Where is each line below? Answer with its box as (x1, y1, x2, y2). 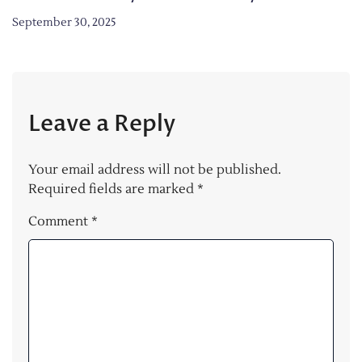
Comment (28, 213, 91, 229)
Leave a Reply (28, 107, 175, 139)
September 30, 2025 (12, 15, 116, 30)
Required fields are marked (28, 180, 197, 197)
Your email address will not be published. (28, 161, 281, 178)
